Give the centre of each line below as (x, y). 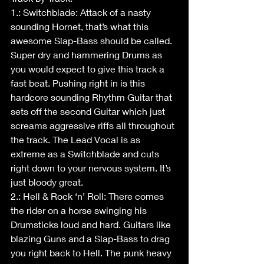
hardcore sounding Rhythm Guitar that (93, 97)
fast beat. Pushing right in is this (79, 83)
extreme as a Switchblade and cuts (86, 154)
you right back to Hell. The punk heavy (92, 253)
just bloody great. (48, 182)
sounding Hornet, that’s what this (81, 26)
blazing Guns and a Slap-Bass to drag (91, 238)
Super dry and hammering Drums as (88, 55)
